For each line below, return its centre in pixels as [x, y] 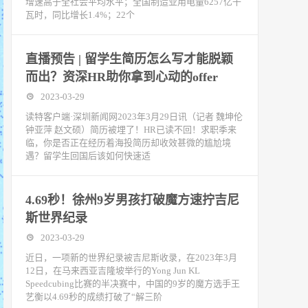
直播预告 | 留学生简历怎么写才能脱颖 [129, 59]
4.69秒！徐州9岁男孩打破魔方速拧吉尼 [132, 200]
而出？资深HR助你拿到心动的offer [122, 77]
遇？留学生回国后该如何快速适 [88, 156]
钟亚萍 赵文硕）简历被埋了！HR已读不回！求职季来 [131, 130]
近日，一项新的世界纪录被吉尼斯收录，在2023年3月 [131, 257]
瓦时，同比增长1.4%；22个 [80, 15]
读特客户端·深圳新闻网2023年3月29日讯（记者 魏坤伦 [134, 117]
